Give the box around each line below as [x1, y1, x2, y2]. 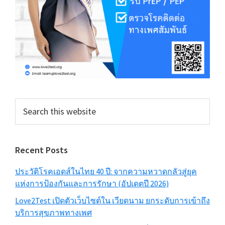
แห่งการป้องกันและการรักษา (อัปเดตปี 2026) [15, 178, 169, 188]
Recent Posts [15, 144, 68, 156]
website [15, 123, 42, 133]
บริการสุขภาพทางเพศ [15, 207, 92, 217]
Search [15, 99, 38, 109]
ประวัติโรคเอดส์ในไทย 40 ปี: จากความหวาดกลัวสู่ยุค [15, 166, 197, 176]
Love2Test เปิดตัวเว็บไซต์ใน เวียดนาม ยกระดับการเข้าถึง [15, 195, 210, 205]
